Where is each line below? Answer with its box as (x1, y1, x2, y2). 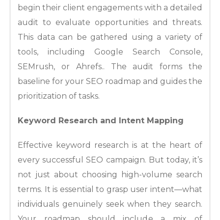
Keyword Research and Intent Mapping (18, 116, 184, 126)
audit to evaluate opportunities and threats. (18, 18, 202, 27)
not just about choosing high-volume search (18, 170, 202, 180)
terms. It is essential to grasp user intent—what (18, 185, 202, 194)
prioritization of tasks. (18, 91, 100, 101)
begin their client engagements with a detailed (18, 3, 202, 13)
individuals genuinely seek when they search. (18, 199, 202, 209)
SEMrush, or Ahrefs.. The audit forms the (18, 62, 202, 72)
